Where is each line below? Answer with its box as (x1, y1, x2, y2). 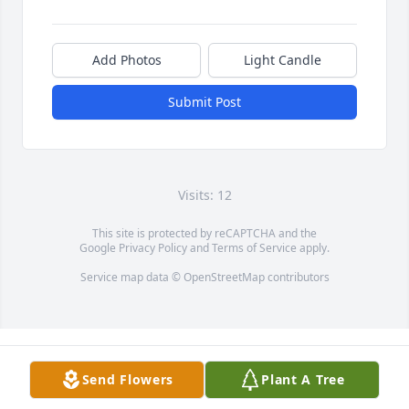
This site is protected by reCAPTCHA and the (92, 225, 317, 242)
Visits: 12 (177, 186, 232, 204)
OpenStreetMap (183, 269, 265, 286)
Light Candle (244, 51, 321, 69)
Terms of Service (212, 240, 297, 257)
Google (79, 240, 119, 257)
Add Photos (91, 51, 162, 69)
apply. (297, 240, 330, 257)
